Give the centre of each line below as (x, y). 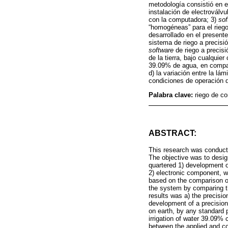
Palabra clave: (172, 95)
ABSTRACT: (173, 133)
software (161, 50)
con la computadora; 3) (183, 20)
